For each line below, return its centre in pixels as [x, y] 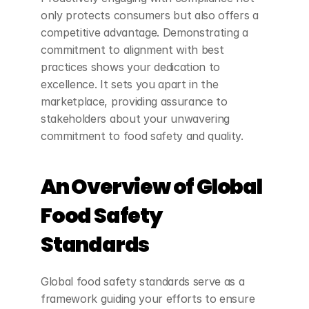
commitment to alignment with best [132, 50]
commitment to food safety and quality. [142, 136]
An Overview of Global [151, 187]
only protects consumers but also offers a [150, 15]
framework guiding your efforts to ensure [148, 299]
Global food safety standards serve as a [143, 281]
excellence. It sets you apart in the [130, 84]
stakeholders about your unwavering [136, 119]
